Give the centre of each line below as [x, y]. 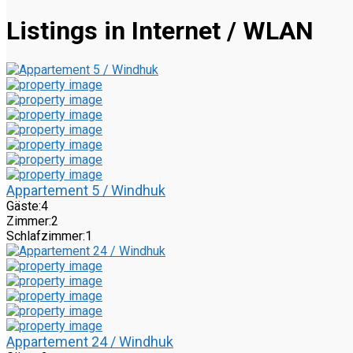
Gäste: [24, 206]
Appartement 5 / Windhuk [86, 191]
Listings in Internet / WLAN [160, 30]
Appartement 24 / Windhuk [90, 342]
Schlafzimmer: [46, 236]
